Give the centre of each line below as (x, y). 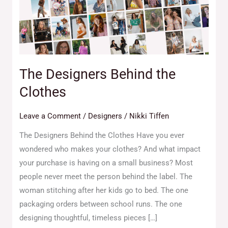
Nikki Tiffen (149, 116)
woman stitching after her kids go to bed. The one (104, 191)
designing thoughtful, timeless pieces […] (89, 218)
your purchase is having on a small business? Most (106, 163)
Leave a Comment (50, 116)
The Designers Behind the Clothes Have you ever (102, 136)
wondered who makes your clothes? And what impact (110, 149)
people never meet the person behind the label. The (106, 177)
